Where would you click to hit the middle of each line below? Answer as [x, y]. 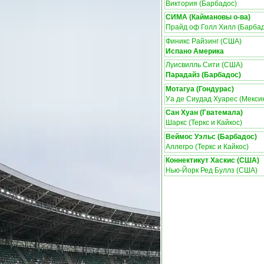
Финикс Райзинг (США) [204, 41]
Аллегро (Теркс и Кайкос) [207, 147]
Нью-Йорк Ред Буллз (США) [212, 170]
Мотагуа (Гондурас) [200, 89]
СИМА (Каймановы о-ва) [208, 17]
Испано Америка [195, 51]
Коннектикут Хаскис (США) [212, 160]
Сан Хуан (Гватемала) [204, 113]
